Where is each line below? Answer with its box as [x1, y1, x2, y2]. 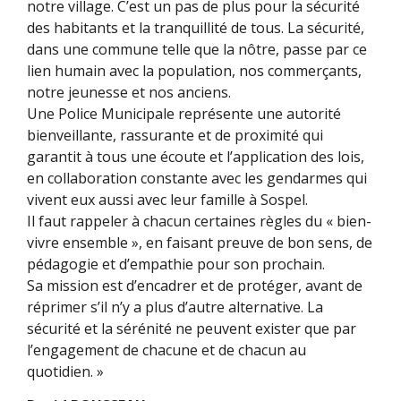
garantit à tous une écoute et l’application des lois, [27, 146, 364, 166]
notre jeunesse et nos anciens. [27, 81, 231, 102]
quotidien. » [27, 361, 104, 381]
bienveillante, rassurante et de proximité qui [27, 124, 323, 145]
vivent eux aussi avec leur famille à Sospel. [27, 189, 308, 209]
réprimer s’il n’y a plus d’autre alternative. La [27, 296, 323, 317]
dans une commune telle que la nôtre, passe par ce [27, 38, 367, 59]
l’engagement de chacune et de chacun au [27, 339, 306, 360]
